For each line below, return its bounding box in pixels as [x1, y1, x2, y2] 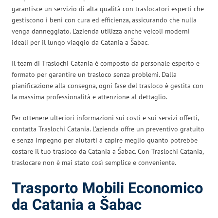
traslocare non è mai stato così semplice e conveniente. [12, 158, 176, 167]
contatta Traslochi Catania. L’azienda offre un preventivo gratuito [12, 124, 204, 133]
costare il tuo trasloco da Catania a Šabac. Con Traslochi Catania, [12, 146, 203, 156]
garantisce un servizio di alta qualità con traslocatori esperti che [12, 4, 204, 13]
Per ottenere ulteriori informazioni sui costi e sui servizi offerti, [12, 113, 199, 122]
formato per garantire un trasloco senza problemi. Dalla [12, 70, 177, 79]
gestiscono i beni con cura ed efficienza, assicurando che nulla [12, 15, 197, 24]
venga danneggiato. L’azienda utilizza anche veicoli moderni [12, 26, 190, 36]
